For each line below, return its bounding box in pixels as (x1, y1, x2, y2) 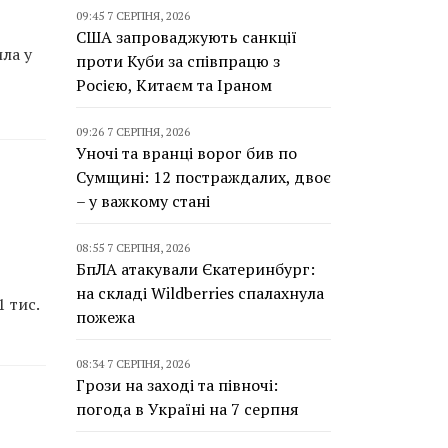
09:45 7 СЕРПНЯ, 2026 (76, 8, 190, 23)
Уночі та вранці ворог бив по (76, 142, 297, 164)
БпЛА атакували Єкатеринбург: (76, 258, 315, 280)
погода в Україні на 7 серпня (76, 398, 299, 420)
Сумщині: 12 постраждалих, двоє (76, 166, 331, 188)
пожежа (76, 306, 135, 328)
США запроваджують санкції (76, 26, 297, 48)
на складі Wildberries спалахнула (76, 282, 324, 304)
